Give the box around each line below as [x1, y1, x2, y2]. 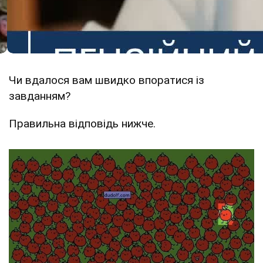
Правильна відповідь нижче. [9, 117, 156, 131]
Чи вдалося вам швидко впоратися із [9, 73, 204, 87]
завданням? [9, 89, 70, 103]
